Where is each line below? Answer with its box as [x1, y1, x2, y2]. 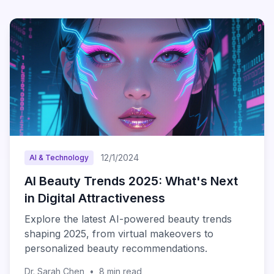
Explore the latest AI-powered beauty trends [24, 213, 232, 225]
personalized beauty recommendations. [24, 242, 207, 254]
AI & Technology [29, 153, 89, 162]
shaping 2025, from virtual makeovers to [24, 228, 213, 240]
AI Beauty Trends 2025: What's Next [24, 174, 238, 188]
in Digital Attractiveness [24, 191, 165, 206]
